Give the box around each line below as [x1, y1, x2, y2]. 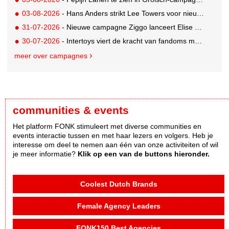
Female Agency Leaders [77, 202, 161, 211]
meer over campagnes [14, 51, 87, 60]
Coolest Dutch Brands [80, 180, 157, 189]
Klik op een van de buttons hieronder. [78, 150, 210, 158]
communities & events [13, 104, 129, 117]
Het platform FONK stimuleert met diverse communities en [13, 122, 201, 131]
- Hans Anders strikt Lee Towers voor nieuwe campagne [60, 9, 197, 17]
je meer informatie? [13, 150, 78, 158]
